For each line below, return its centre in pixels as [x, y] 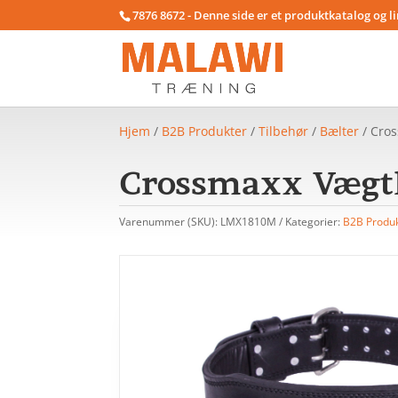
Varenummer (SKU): [170, 221]
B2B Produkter [205, 131]
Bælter [340, 131]
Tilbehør [284, 131]
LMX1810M [249, 221]
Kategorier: [314, 221]
